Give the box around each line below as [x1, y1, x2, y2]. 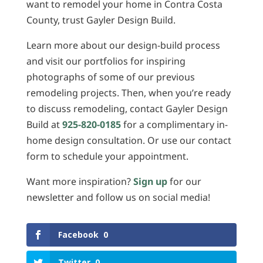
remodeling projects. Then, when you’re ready [26, 86, 231, 99]
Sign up [133, 174, 167, 188]
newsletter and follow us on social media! [26, 190, 210, 204]
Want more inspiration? [26, 174, 133, 188]
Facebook [58, 228, 99, 240]
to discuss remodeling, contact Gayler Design [26, 102, 228, 115]
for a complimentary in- [120, 117, 228, 131]
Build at [26, 117, 62, 131]
